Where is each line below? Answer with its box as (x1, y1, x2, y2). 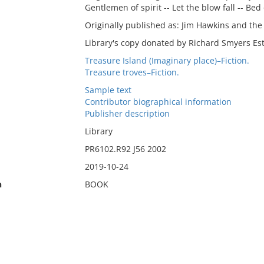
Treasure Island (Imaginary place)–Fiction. (84, 55, 249, 66)
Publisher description (84, 108, 170, 119)
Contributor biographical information (84, 96, 232, 107)
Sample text (84, 84, 131, 95)
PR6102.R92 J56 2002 (84, 143, 166, 154)
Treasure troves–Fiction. (84, 67, 179, 78)
